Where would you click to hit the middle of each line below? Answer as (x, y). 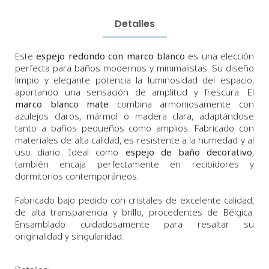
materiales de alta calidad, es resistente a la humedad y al (134, 140)
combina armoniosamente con (182, 104)
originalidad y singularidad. (69, 236)
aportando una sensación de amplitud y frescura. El (134, 92)
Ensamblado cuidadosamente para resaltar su (134, 224)
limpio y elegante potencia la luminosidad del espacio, (134, 80)
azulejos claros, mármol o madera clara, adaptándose (134, 116)
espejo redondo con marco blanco (110, 56)
